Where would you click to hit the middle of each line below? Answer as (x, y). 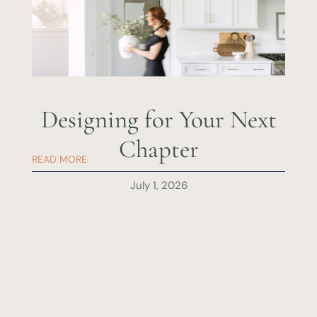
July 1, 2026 (158, 186)
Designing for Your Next (158, 120)
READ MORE (59, 160)
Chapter (158, 150)
